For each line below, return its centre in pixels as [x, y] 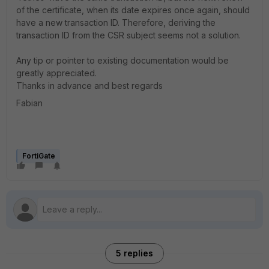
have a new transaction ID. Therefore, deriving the [116, 23]
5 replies [134, 253]
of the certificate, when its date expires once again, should [133, 10]
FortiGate [39, 156]
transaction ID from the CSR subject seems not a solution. [128, 35]
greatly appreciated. [56, 73]
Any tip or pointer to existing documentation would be [122, 60]
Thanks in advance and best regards [89, 86]
